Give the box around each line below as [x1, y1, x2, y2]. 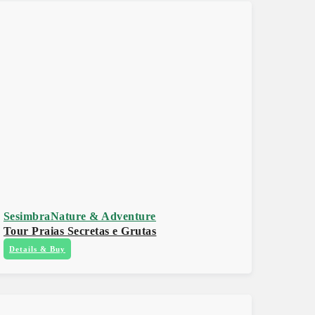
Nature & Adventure [50, 210, 156, 223]
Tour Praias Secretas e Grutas [3, 225, 157, 238]
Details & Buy [8, 245, 65, 254]
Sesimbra [3, 210, 51, 223]
